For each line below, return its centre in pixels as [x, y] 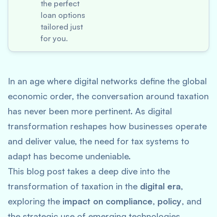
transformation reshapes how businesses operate [107, 126]
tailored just [62, 27]
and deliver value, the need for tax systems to [99, 141]
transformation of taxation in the [74, 186]
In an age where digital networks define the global [107, 81]
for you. [54, 38]
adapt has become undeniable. [69, 156]
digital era [160, 186]
